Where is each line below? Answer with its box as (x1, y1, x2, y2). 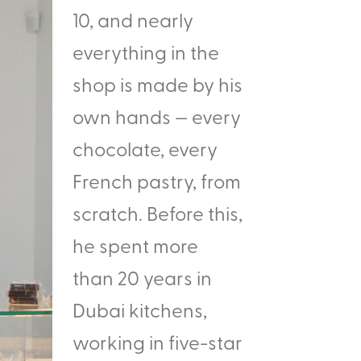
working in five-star (73, 329, 243, 355)
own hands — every (73, 103, 241, 129)
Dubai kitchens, (73, 297, 207, 322)
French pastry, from (73, 168, 241, 193)
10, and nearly (73, 6, 193, 32)
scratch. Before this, (73, 200, 243, 226)
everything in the (73, 39, 219, 64)
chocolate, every (73, 135, 218, 161)
